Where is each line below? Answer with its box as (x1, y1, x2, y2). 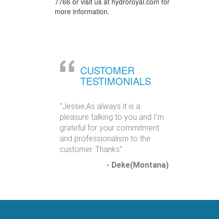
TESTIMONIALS (80, 74, 151, 88)
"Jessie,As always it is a (60, 102, 140, 111)
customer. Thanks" (60, 145, 122, 154)
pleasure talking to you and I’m (60, 112, 164, 122)
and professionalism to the (60, 134, 151, 143)
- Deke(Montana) (106, 160, 169, 170)
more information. (55, 6, 109, 16)
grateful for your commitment (60, 123, 159, 132)
